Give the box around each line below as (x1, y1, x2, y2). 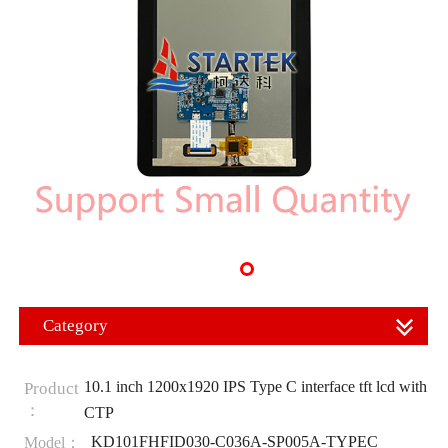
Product (23, 378, 79, 398)
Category (43, 316, 108, 335)
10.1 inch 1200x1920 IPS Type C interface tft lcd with (83, 377, 427, 395)
